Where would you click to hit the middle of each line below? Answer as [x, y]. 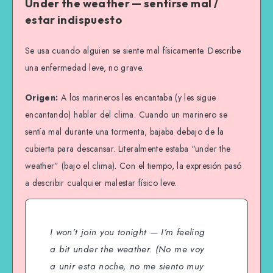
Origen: [42, 97]
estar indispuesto [73, 20]
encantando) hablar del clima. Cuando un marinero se [126, 114]
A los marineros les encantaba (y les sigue [137, 97]
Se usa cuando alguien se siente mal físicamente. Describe [133, 50]
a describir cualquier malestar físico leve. [101, 183]
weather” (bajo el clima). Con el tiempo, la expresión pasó [133, 165]
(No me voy [178, 250]
